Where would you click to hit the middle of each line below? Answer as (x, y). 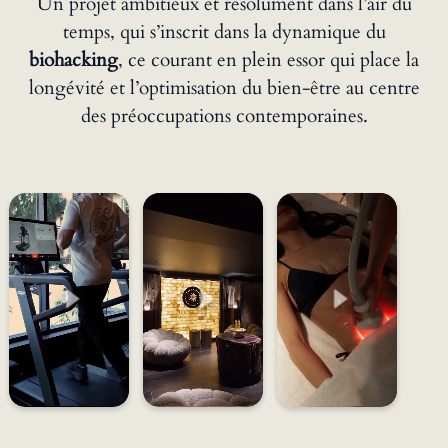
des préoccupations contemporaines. (224, 115)
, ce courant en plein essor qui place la (268, 59)
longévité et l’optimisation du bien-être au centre (224, 87)
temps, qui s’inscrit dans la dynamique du (224, 31)
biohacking (73, 59)
